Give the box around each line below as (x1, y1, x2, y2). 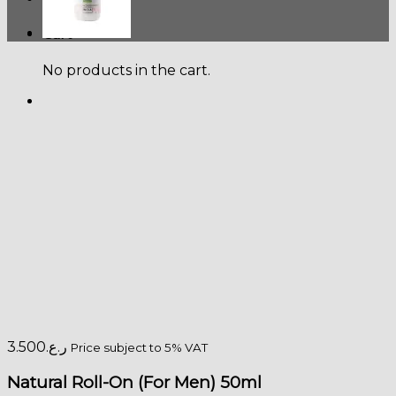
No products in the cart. (42, 61, 210, 79)
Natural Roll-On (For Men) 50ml (7, 371, 262, 392)
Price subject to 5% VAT (71, 339, 208, 354)
